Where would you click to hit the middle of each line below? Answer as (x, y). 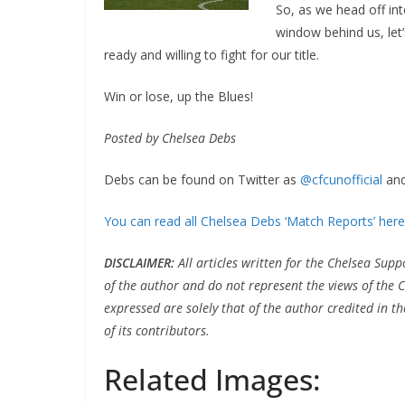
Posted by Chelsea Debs (170, 138)
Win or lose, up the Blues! (178, 96)
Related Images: (212, 379)
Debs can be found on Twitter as (202, 179)
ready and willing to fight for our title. (211, 55)
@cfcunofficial (341, 179)
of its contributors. (156, 330)
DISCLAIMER (137, 263)
